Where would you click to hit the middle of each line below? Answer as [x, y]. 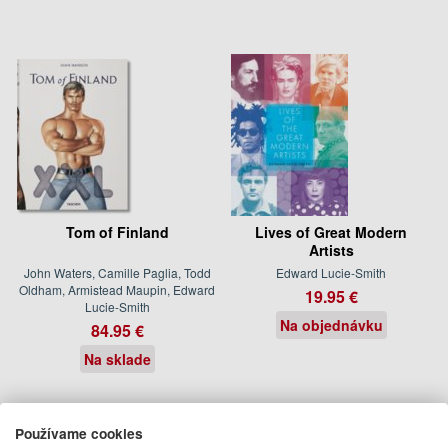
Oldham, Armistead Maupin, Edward [117, 289]
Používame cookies [79, 432]
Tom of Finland [117, 231]
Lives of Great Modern [331, 231]
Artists [331, 249]
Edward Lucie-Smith [331, 272]
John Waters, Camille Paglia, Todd [117, 272]
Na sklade [117, 358]
